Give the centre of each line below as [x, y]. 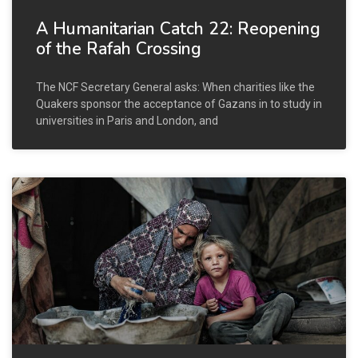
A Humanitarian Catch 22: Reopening [178, 28]
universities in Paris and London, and [127, 120]
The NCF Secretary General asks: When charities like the [175, 87]
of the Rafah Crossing [119, 48]
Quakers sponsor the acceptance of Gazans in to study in [179, 103]
